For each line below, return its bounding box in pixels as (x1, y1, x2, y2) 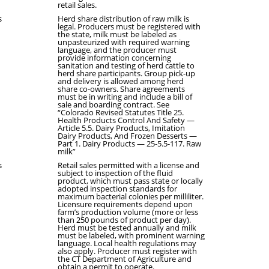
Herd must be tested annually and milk (58, 222, 196, 233)
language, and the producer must (58, 44, 177, 55)
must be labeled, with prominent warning (58, 230, 205, 241)
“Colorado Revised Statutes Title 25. (58, 107, 184, 118)
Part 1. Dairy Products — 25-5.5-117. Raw (58, 138, 201, 149)
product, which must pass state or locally (58, 175, 203, 186)
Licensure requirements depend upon (58, 199, 193, 210)
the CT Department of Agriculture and (58, 253, 192, 264)
